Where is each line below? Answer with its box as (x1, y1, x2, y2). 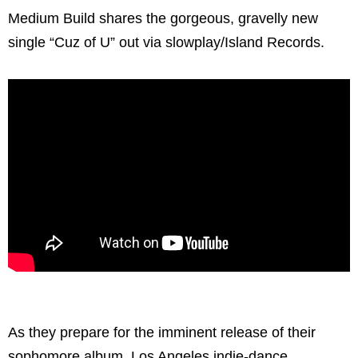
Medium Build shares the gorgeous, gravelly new (8, 10, 318, 26)
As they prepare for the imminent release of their (8, 324, 316, 341)
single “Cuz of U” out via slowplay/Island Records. (8, 34, 324, 50)
